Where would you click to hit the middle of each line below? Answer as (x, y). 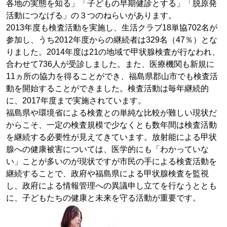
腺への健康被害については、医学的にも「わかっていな (107, 149)
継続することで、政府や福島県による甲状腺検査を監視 (107, 174)
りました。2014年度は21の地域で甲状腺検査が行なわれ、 (113, 52)
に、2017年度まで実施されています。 (76, 101)
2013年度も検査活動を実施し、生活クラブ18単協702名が (112, 28)
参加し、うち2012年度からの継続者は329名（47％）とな (112, 40)
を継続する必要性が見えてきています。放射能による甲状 (111, 137)
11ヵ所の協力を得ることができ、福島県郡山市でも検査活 (112, 76)
